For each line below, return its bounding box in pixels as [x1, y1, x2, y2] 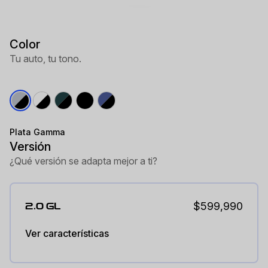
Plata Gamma [10, 127, 65, 137]
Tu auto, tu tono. [10, 53, 81, 65]
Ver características [25, 227, 109, 239]
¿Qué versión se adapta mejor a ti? [10, 155, 157, 167]
